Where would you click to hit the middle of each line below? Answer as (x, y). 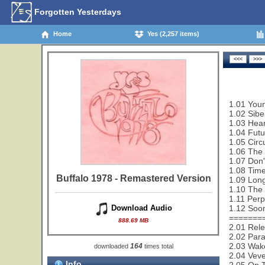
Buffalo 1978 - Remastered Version (133, 178)
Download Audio (140, 208)
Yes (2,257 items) (172, 33)
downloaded (112, 246)
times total (158, 246)
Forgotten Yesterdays (77, 12)
